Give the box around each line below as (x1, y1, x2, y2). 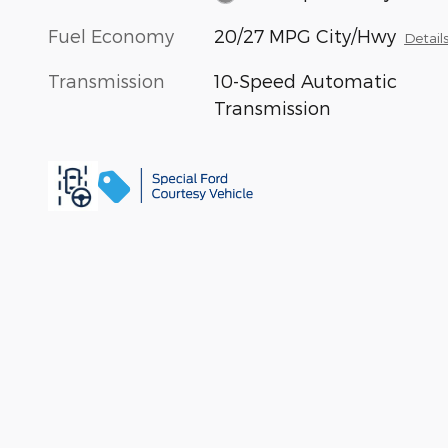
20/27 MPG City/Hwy (214, 24, 397, 46)
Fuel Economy (48, 24, 174, 46)
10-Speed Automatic (214, 69, 398, 91)
